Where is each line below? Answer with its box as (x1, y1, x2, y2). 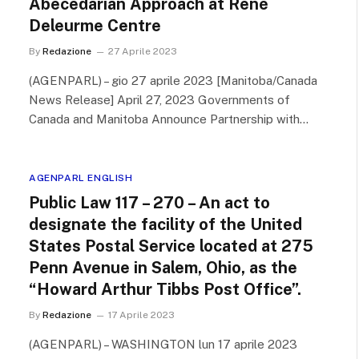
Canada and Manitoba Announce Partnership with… (29, 112, 309, 126)
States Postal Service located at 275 (29, 236, 313, 256)
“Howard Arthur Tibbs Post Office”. (29, 280, 301, 299)
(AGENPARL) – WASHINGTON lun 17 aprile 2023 (29, 337, 297, 351)
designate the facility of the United (29, 215, 302, 234)
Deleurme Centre (29, 16, 161, 35)
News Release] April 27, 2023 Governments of (29, 93, 290, 107)
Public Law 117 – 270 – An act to (29, 193, 270, 212)
